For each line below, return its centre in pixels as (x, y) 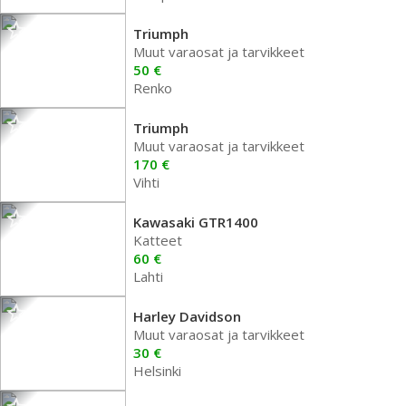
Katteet (158, 240)
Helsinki (157, 371)
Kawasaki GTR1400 (196, 222)
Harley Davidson (187, 316)
